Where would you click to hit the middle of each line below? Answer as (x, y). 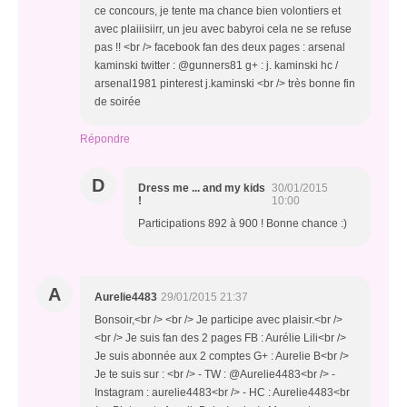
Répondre (105, 139)
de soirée (118, 102)
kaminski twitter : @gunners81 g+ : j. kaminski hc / (216, 65)
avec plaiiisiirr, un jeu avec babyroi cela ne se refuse (223, 29)
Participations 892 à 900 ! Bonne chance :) (243, 223)
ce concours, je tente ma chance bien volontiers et (218, 11)
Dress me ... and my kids (202, 188)
